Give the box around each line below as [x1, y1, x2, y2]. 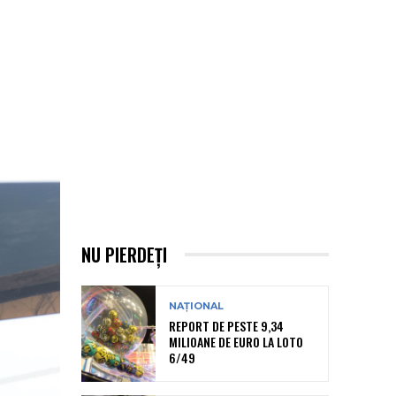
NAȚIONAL [169, 300, 224, 313]
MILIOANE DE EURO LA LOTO [169, 332, 303, 352]
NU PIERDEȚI [81, 240, 167, 268]
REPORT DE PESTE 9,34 [169, 316, 284, 336]
